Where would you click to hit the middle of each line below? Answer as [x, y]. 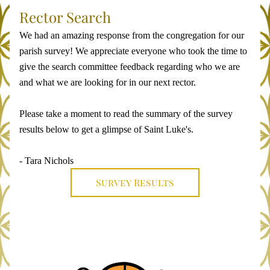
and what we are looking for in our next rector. [109, 82]
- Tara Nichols [46, 161]
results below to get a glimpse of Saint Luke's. [106, 129]
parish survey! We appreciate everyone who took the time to [133, 51]
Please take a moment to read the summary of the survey [126, 114]
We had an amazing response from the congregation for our [132, 35]
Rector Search [67, 17]
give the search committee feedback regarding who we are [130, 67]
